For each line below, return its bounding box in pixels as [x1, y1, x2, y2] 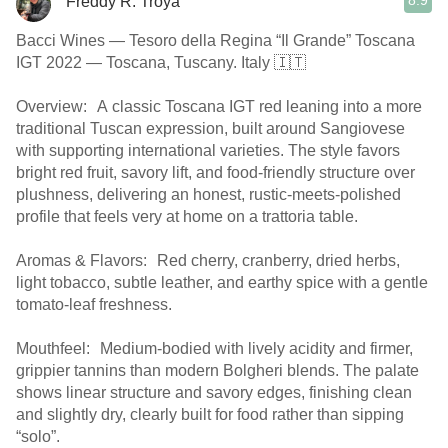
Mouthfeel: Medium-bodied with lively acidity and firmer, [16, 340, 413, 357]
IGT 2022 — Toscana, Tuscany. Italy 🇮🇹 [16, 54, 306, 71]
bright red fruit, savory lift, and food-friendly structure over [16, 164, 415, 181]
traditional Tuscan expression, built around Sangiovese [16, 120, 405, 137]
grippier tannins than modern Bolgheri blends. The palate [16, 362, 419, 379]
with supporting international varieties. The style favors [16, 142, 400, 159]
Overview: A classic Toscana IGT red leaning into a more [16, 98, 422, 115]
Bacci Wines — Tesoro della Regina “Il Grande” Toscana [16, 32, 415, 49]
